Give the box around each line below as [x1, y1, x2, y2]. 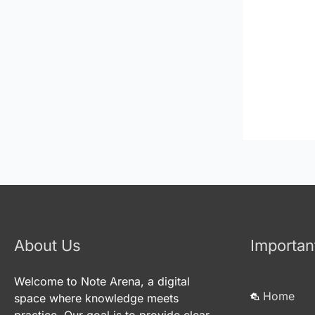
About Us [14, 236, 81, 255]
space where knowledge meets [14, 291, 179, 306]
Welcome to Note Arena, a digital [14, 274, 190, 289]
